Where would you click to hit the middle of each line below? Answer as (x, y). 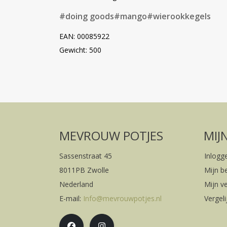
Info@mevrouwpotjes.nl (122, 199)
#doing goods (87, 16)
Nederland (76, 184)
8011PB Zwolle (84, 170)
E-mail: (71, 199)
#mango (130, 16)
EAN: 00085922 (84, 36)
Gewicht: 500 (80, 50)
